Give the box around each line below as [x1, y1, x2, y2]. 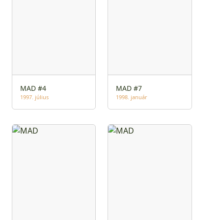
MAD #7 [116, 83, 142, 93]
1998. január [116, 93, 148, 101]
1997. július [20, 93, 49, 101]
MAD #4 [20, 83, 46, 93]
